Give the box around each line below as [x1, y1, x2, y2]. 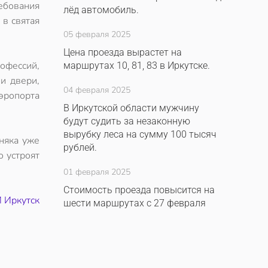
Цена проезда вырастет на [63, 47, 182, 58]
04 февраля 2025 [63, 84, 130, 96]
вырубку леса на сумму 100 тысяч [63, 129, 217, 140]
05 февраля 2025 [63, 29, 130, 40]
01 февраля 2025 [63, 166, 130, 178]
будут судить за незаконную [63, 115, 190, 127]
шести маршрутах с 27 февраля [63, 197, 206, 209]
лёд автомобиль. [63, 4, 139, 16]
